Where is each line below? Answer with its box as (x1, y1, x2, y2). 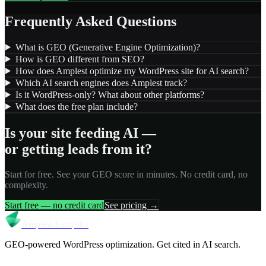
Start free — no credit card (5, 199, 104, 210)
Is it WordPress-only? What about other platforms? (15, 89, 204, 100)
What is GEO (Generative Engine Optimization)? (15, 42, 200, 52)
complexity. (5, 179, 48, 190)
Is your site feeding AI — (5, 125, 156, 141)
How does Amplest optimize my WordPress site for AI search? (15, 65, 249, 76)
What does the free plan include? (15, 101, 138, 112)
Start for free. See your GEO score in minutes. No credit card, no (5, 169, 248, 179)
